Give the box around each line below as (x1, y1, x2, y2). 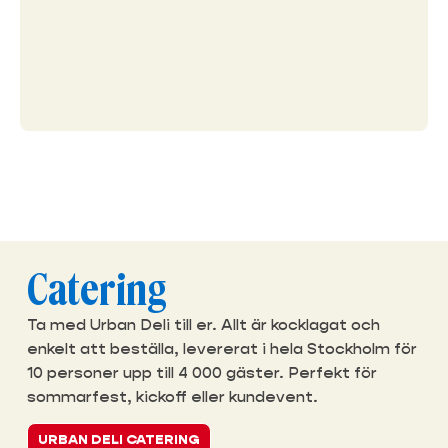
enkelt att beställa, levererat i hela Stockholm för (26, 337, 417, 359)
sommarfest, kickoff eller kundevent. (26, 385, 318, 407)
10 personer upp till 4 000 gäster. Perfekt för (26, 361, 377, 383)
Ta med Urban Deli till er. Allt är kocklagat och (26, 313, 380, 335)
